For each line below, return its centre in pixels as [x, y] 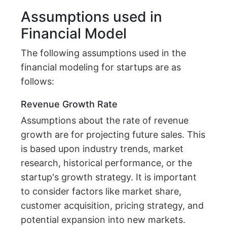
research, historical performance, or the [107, 163]
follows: [38, 82]
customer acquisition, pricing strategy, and [112, 206]
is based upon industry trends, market [102, 149]
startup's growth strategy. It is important [109, 177]
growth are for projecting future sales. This [113, 135]
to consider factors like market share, [101, 192]
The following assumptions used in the [104, 53]
